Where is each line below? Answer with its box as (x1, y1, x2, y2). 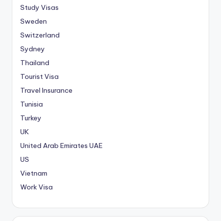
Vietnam (20, 169, 47, 178)
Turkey (20, 113, 41, 123)
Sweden (20, 17, 47, 26)
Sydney (20, 44, 45, 54)
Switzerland (20, 31, 60, 40)
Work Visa (20, 183, 53, 192)
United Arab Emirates (20, 141, 89, 150)
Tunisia (20, 100, 43, 109)
